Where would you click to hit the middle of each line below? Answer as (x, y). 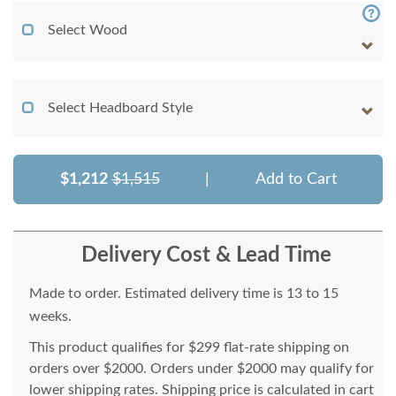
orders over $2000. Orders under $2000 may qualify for (202, 369)
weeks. (50, 317)
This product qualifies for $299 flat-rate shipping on (189, 348)
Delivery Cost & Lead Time (206, 256)
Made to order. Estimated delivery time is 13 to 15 (184, 294)
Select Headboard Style (120, 108)
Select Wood (88, 30)
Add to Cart (296, 180)
